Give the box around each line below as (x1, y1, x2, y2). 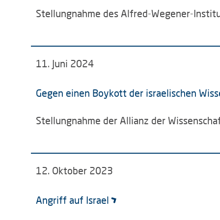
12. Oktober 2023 (36, 165, 113, 176)
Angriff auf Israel (36, 194, 109, 206)
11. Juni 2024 (36, 57, 94, 69)
